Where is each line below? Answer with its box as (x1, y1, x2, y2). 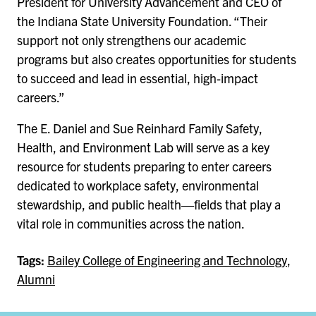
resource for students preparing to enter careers (17, 157, 272, 174)
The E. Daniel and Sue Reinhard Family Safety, (17, 119, 262, 136)
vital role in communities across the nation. (17, 214, 245, 231)
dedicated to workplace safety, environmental (17, 176, 259, 193)
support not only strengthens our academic (17, 32, 246, 49)
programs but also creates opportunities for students (17, 51, 296, 68)
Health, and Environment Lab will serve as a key (17, 138, 269, 155)
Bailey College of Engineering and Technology (47, 251, 287, 268)
